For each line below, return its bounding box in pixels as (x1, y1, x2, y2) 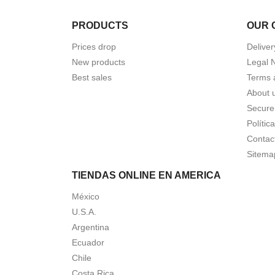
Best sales (72, 72, 112, 82)
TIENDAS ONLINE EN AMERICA (72, 170, 221, 180)
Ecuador (72, 238, 104, 247)
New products (72, 57, 125, 67)
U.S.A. (72, 207, 96, 217)
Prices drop (72, 42, 116, 52)
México (72, 192, 99, 201)
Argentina (72, 222, 109, 232)
